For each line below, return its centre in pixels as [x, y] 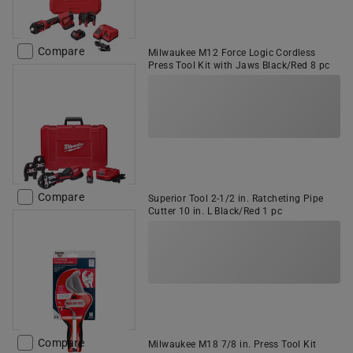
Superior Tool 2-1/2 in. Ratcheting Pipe [236, 199]
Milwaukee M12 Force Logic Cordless [232, 53]
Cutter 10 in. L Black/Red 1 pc [215, 211]
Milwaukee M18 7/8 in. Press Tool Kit [232, 344]
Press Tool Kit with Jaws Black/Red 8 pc [239, 65]
